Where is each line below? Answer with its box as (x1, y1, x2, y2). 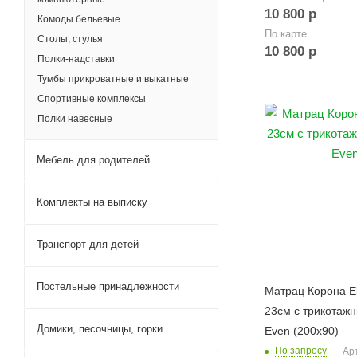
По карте (265, 27, 307, 40)
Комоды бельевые (37, 14, 120, 25)
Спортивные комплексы (37, 93, 146, 104)
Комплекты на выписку (37, 196, 147, 208)
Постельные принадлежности (37, 280, 179, 292)
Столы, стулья (37, 33, 103, 45)
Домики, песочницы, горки (37, 323, 163, 335)
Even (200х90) (265, 324, 339, 337)
